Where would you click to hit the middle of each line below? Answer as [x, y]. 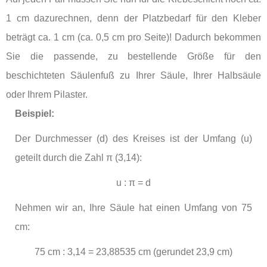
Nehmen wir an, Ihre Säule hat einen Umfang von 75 [133, 207]
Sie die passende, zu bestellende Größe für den [133, 56]
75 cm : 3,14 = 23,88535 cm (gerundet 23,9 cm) [133, 252]
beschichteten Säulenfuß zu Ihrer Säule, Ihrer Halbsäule [133, 75]
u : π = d [133, 182]
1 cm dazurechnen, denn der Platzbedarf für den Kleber [133, 18]
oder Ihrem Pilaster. [47, 94]
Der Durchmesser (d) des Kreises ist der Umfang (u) [133, 138]
